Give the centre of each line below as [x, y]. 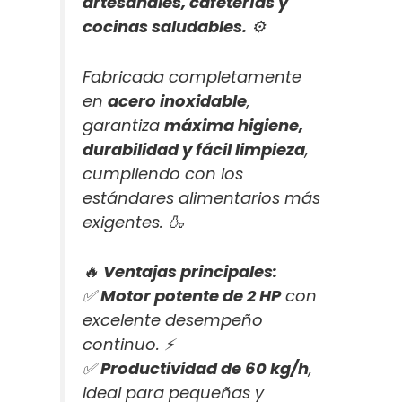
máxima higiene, [234, 125]
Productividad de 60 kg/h [205, 369]
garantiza [124, 125]
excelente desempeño [173, 320]
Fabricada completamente [192, 76]
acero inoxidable [178, 100]
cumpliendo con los [163, 173]
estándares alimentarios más [202, 197]
